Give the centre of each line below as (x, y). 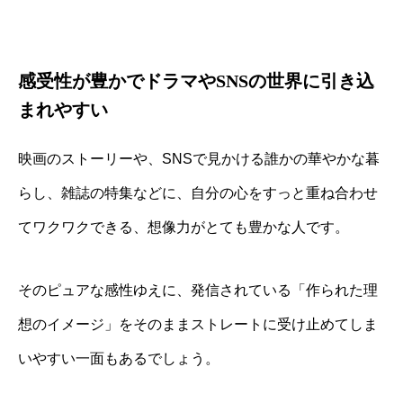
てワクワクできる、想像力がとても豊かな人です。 (184, 228)
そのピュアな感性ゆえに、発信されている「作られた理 (198, 291)
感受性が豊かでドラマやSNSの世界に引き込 (196, 81)
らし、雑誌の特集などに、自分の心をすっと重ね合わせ (198, 193)
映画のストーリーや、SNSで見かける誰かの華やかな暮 (199, 159)
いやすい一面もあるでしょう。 (119, 359)
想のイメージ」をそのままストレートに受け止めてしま (198, 325)
